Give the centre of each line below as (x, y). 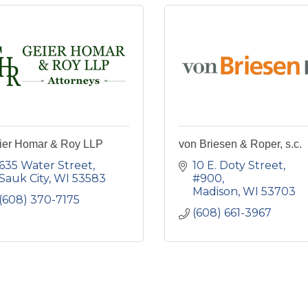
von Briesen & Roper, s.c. (240, 144)
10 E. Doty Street (238, 165)
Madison (215, 191)
